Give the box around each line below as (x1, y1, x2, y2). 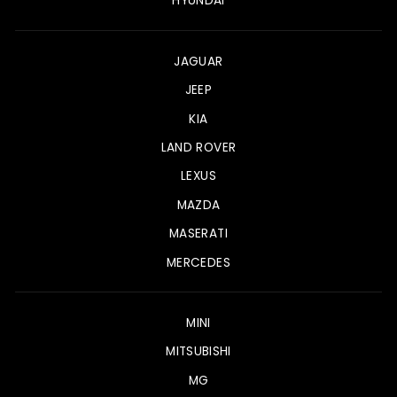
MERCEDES (167, 253, 230, 271)
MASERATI (169, 225, 228, 243)
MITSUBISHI (166, 343, 231, 361)
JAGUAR (174, 52, 223, 70)
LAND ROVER (160, 139, 237, 157)
